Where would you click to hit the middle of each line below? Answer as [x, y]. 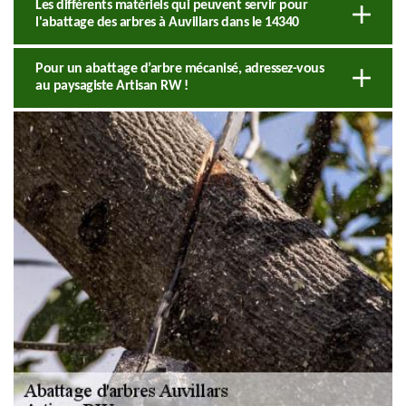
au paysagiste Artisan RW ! [111, 86]
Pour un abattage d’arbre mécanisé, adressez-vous [179, 68]
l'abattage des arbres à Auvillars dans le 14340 [167, 22]
